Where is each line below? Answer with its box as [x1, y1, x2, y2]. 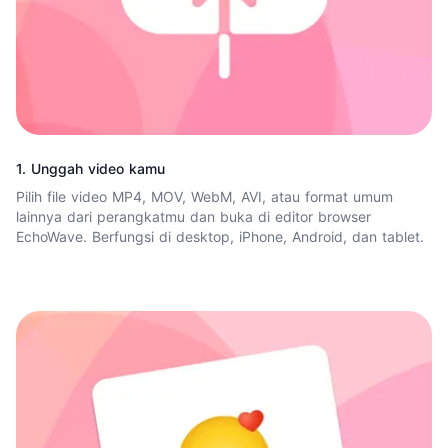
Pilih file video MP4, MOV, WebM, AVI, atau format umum [16, 188, 393, 206]
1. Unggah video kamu [16, 160, 165, 178]
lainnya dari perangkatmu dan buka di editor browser [16, 208, 371, 226]
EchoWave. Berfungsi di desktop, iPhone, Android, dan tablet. [16, 228, 424, 246]
